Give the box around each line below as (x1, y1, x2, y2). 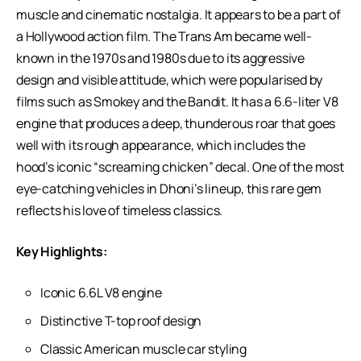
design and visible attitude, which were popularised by (16, 70, 323, 89)
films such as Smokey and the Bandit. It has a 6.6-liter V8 (16, 92, 338, 110)
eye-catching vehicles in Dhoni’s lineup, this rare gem (16, 179, 322, 197)
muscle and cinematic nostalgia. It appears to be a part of (16, 5, 341, 23)
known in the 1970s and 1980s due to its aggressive (16, 48, 305, 67)
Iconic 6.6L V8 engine (40, 283, 162, 301)
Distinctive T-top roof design (40, 311, 202, 330)
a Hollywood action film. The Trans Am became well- (16, 27, 312, 45)
